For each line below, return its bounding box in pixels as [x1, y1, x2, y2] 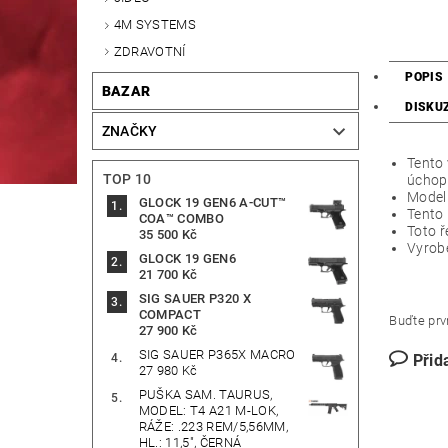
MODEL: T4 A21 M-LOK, [138, 403, 279, 419]
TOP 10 [102, 171, 152, 188]
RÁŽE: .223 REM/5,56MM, [138, 419, 288, 435]
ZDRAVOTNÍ [113, 43, 186, 59]
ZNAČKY [101, 123, 158, 140]
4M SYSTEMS [113, 16, 196, 32]
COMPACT [138, 307, 202, 323]
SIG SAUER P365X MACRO [138, 347, 296, 363]
